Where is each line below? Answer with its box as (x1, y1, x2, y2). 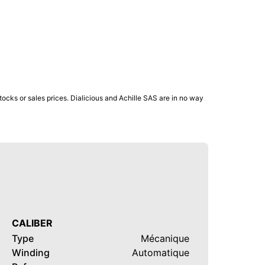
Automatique (132, 246, 189, 258)
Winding (12, 246, 50, 258)
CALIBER (12, 217, 53, 229)
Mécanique (141, 232, 189, 244)
